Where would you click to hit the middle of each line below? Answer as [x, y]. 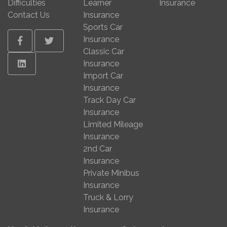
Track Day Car [110, 100]
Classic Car [104, 51]
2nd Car [98, 149]
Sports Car [103, 27]
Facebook [39, 40]
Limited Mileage [113, 124]
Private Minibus [111, 173]
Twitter [60, 40]
